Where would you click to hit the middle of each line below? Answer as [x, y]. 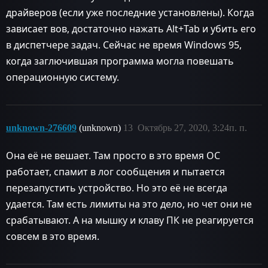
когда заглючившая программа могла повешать [120, 61]
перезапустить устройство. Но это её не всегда [117, 188]
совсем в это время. [53, 236]
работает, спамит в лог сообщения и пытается [115, 171]
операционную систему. [63, 77]
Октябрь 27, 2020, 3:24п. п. [192, 127]
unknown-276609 [41, 127]
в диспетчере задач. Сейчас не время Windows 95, [124, 45]
